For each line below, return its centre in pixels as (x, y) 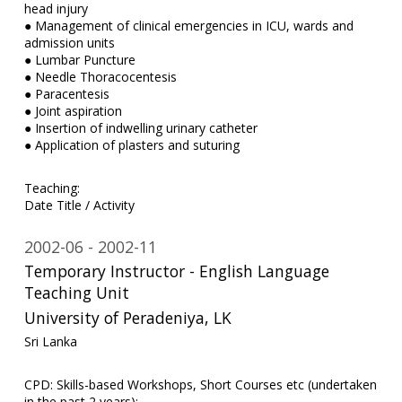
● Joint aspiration (73, 110)
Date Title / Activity (79, 205)
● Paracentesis (66, 93)
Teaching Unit (76, 293)
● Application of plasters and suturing (131, 144)
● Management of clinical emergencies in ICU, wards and (188, 25)
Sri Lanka (50, 341)
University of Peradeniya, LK (127, 318)
